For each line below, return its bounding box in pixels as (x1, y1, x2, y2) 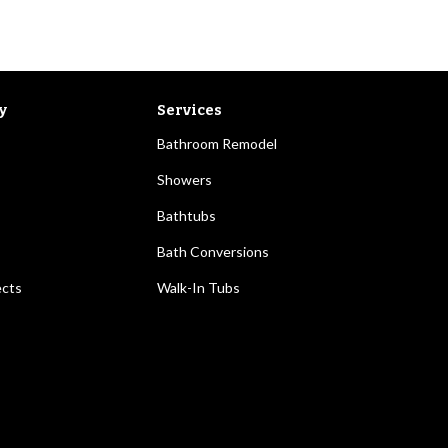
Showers (156, 171, 212, 188)
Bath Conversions (156, 243, 269, 260)
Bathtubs (156, 207, 216, 224)
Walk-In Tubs (156, 279, 240, 296)
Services (156, 102, 222, 119)
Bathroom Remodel (156, 135, 277, 152)
